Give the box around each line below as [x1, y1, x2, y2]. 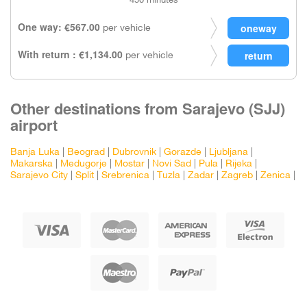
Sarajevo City [10, 171, 68, 180]
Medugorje [60, 160, 107, 169]
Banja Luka [10, 148, 60, 157]
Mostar [114, 160, 145, 169]
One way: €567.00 [18, 20, 100, 34]
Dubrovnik [112, 148, 156, 157]
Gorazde [164, 148, 201, 157]
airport [10, 114, 58, 136]
